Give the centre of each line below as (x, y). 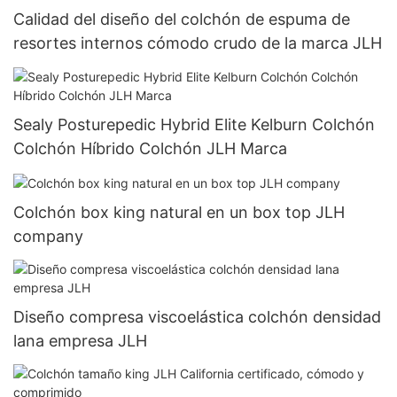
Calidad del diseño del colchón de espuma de (182, 19)
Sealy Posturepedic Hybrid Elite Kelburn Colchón (194, 124)
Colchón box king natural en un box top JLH (179, 212)
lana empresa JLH (80, 340)
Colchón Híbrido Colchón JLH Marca (150, 148)
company (48, 236)
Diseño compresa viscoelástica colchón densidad (197, 316)
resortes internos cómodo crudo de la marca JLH (198, 43)
